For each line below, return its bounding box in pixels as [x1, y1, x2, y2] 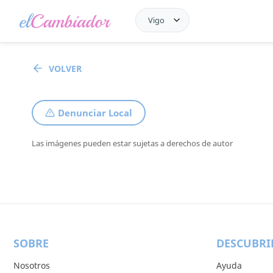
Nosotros [13, 260, 50, 271]
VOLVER [49, 62, 82, 74]
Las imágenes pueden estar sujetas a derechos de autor [32, 138, 233, 149]
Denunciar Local [58, 107, 132, 119]
